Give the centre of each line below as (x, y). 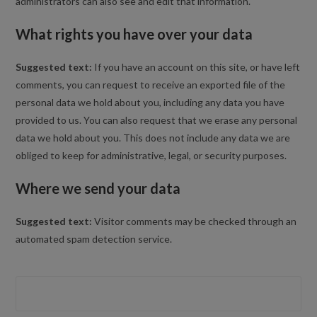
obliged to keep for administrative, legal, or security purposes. (151, 155)
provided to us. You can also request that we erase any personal (157, 120)
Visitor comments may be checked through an (196, 221)
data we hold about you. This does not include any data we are (153, 138)
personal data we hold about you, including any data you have (150, 102)
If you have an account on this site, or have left (197, 67)
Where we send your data (98, 188)
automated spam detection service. (94, 239)
